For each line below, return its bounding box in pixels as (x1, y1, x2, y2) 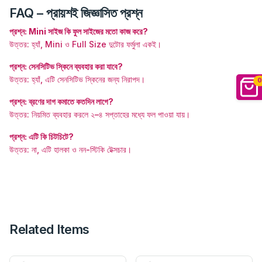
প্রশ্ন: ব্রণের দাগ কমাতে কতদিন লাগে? (9, 96, 113, 106)
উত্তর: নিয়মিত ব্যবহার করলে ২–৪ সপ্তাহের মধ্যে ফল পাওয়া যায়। (9, 109, 190, 119)
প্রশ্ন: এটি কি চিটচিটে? (9, 131, 74, 142)
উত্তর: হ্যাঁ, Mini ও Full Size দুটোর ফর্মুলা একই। (9, 39, 161, 49)
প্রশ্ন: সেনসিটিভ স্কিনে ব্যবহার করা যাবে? (9, 61, 123, 71)
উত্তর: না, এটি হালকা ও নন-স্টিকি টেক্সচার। (9, 144, 132, 154)
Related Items (9, 221, 89, 237)
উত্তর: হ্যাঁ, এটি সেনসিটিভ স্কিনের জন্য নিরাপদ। (9, 74, 145, 84)
